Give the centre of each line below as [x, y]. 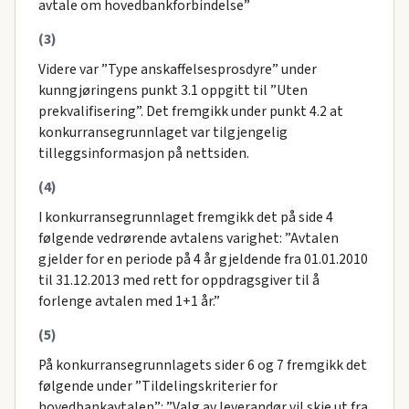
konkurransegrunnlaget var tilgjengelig [163, 133]
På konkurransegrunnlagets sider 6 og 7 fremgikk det [202, 366]
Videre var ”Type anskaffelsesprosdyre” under [177, 70]
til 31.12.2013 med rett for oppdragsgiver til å [178, 281]
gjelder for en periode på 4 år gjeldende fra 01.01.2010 [203, 260]
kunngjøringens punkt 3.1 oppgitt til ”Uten [173, 91]
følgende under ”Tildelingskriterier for [157, 387]
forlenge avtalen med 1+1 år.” [129, 302]
